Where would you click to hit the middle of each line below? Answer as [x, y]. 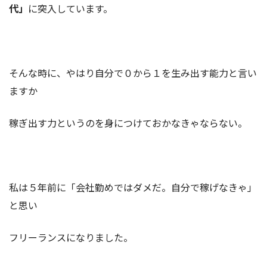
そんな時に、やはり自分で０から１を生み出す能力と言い [133, 73]
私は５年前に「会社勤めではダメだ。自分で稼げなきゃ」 [133, 187]
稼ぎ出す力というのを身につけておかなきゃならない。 [128, 123]
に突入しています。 [70, 9]
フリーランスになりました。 [71, 237]
